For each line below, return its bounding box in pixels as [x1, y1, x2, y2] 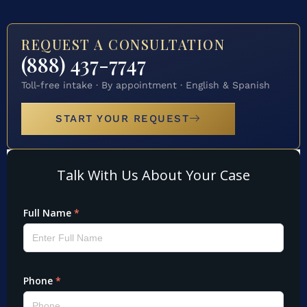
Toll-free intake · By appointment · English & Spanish [21, 79, 270, 91]
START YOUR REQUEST [56, 112, 189, 125]
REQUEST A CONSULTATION [21, 35, 225, 54]
